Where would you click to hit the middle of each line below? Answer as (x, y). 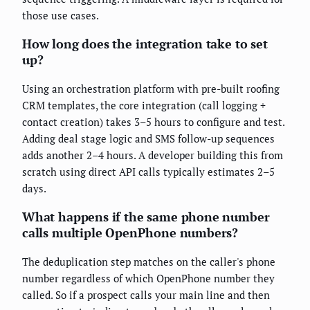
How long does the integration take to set (145, 44)
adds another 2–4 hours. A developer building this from (153, 155)
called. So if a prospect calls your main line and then (146, 295)
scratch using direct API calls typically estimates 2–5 (148, 172)
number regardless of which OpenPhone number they (148, 279)
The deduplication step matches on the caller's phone (149, 262)
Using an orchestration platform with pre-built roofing (151, 89)
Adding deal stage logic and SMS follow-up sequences (148, 139)
